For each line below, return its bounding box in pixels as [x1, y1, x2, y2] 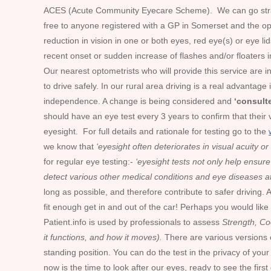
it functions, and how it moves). [44, 232, 162, 242]
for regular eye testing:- [44, 157, 133, 166]
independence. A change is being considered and [44, 96, 234, 106]
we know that [44, 142, 96, 151]
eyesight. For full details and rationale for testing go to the [44, 126, 269, 136]
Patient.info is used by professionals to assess [44, 217, 222, 227]
